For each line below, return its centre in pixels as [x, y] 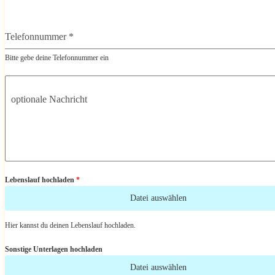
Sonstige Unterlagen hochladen [54, 250]
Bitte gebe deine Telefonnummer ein [57, 58]
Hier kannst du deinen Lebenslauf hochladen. [70, 226]
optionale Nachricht [49, 99]
